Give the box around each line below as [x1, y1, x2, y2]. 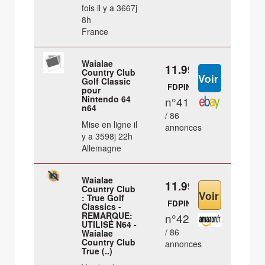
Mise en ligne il [82, 118, 138, 131]
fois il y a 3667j [82, 2, 138, 14]
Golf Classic [82, 75, 131, 88]
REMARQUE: [82, 209, 133, 222]
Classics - [82, 201, 122, 213]
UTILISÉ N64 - [82, 218, 137, 231]
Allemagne [82, 142, 122, 154]
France [82, 25, 109, 38]
